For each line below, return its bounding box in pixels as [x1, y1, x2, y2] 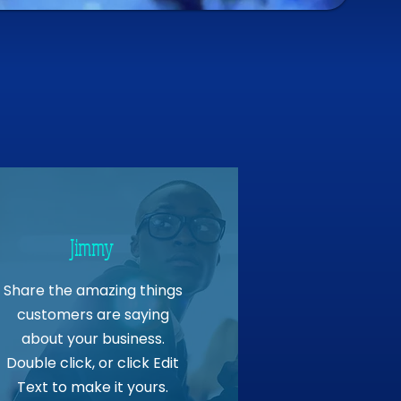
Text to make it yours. [17, 377, 169, 398]
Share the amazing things [3, 280, 183, 302]
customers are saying [16, 304, 169, 326]
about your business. [21, 328, 165, 350]
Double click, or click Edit [6, 353, 180, 374]
